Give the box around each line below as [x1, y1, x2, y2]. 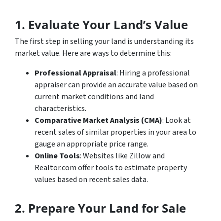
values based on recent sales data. [35, 174, 148, 185]
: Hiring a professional [116, 67, 190, 78]
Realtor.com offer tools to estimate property [35, 162, 187, 173]
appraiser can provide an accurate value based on [35, 79, 198, 90]
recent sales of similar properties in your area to [35, 126, 196, 138]
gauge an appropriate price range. [35, 138, 148, 149]
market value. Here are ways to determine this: [15, 47, 172, 59]
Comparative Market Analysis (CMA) [35, 114, 162, 126]
